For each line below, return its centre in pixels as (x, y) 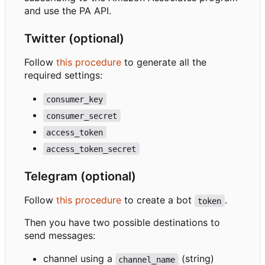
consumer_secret (82, 116)
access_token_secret (91, 149)
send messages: (60, 236)
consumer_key (75, 99)
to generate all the (164, 62)
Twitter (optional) (74, 39)
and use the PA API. (68, 11)
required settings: (63, 75)
